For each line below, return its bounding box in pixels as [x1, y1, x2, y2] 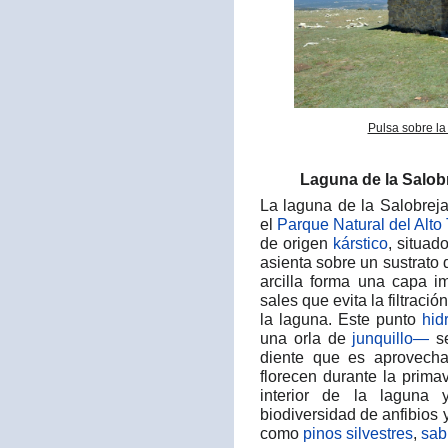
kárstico [332, 234, 388, 253]
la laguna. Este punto [260, 310, 423, 329]
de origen [260, 234, 333, 253]
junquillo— [352, 329, 430, 348]
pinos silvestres [303, 424, 413, 443]
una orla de [260, 329, 353, 348]
